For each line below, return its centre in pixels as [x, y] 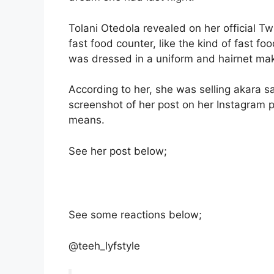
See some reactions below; [135, 215]
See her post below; [118, 151]
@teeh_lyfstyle [104, 246]
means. [87, 120]
